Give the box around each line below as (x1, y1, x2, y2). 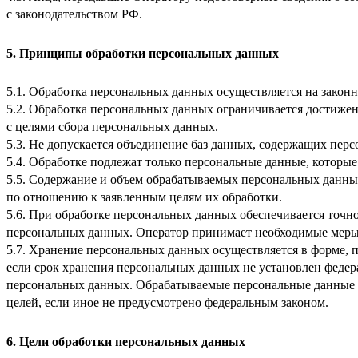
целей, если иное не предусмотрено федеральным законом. (6, 296, 328, 310)
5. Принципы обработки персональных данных (6, 46, 279, 60)
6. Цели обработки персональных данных (6, 335, 245, 349)
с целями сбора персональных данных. (6, 120, 218, 134)
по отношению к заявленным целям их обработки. (6, 190, 282, 205)
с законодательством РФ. (6, 7, 142, 22)
